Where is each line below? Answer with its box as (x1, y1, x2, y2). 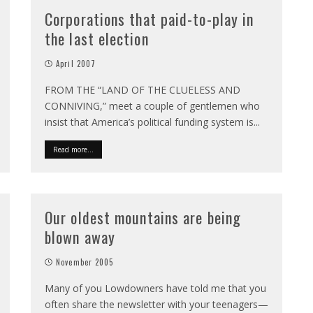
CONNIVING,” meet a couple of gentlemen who (45, 99, 260, 112)
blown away (45, 226, 115, 248)
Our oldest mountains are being (45, 206, 242, 228)
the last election (45, 27, 149, 50)
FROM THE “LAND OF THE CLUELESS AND (45, 83, 240, 96)
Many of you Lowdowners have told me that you (45, 282, 266, 295)
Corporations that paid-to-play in (45, 8, 254, 30)
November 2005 (56, 256, 114, 268)
